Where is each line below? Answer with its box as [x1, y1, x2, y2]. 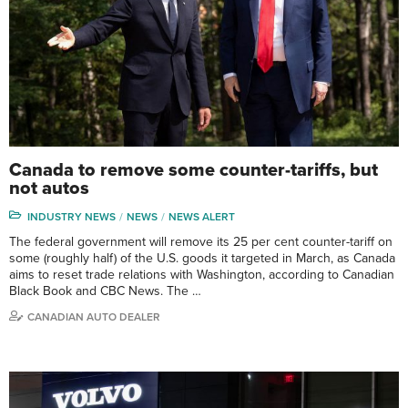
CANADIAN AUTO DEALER [27, 310, 160, 323]
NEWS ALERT [168, 209, 235, 223]
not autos [9, 177, 89, 199]
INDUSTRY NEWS [27, 209, 116, 223]
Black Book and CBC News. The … [9, 282, 201, 299]
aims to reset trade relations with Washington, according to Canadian [9, 266, 394, 282]
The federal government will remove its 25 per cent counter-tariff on [9, 233, 393, 250]
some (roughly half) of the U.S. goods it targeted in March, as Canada [9, 250, 395, 266]
